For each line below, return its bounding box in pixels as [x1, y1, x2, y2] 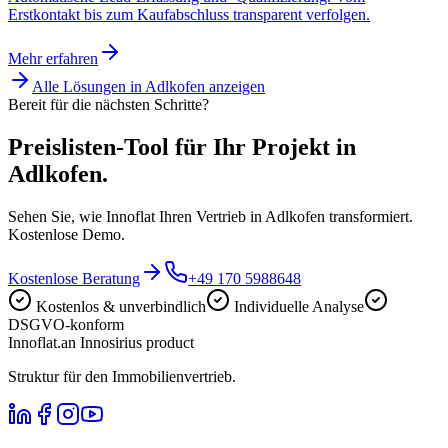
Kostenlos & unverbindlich [36, 298, 206, 316]
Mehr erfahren [8, 50, 98, 68]
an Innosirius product [61, 334, 194, 352]
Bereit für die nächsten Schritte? [8, 96, 209, 114]
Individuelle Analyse [234, 298, 364, 316]
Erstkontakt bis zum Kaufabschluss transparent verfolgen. [8, 6, 370, 24]
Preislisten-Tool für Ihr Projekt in [8, 134, 356, 161]
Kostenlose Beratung [8, 270, 140, 288]
